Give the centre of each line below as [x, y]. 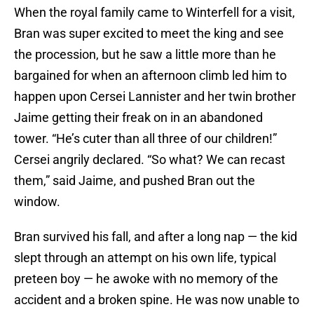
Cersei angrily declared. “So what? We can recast [150, 160]
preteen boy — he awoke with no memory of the [146, 279]
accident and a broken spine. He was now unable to [157, 300]
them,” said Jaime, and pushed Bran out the [135, 181]
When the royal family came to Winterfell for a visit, [155, 13]
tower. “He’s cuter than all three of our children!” [145, 139]
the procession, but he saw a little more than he [145, 55]
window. [37, 202]
